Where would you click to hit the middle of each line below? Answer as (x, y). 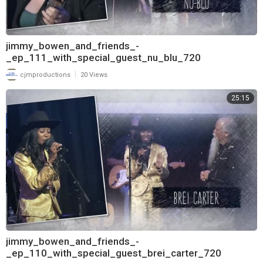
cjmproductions (44, 75)
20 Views (94, 75)
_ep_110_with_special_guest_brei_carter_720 (114, 253)
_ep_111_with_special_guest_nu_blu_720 (103, 58)
